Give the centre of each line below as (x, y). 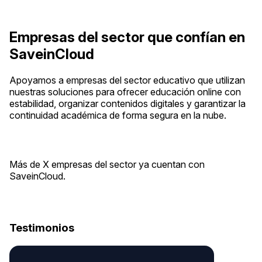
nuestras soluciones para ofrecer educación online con (125, 92)
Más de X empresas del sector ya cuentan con (107, 165)
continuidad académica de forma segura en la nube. (118, 116)
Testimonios (42, 228)
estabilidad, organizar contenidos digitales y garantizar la (127, 104)
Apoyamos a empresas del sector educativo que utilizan (127, 80)
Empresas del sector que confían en (127, 37)
